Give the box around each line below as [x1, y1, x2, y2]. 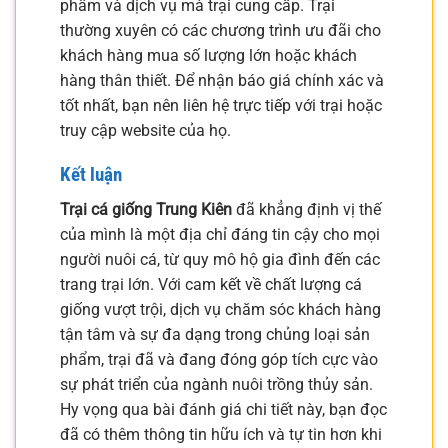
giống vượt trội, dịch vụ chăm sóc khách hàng [60, 300, 381, 320]
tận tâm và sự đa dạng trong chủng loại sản [60, 325, 370, 345]
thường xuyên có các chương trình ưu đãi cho [60, 20, 381, 40]
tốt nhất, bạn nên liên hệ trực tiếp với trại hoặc [60, 95, 382, 115]
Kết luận [60, 163, 122, 187]
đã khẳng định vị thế [232, 200, 381, 220]
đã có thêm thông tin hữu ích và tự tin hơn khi [60, 425, 382, 445]
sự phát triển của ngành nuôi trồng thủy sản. [60, 375, 373, 395]
